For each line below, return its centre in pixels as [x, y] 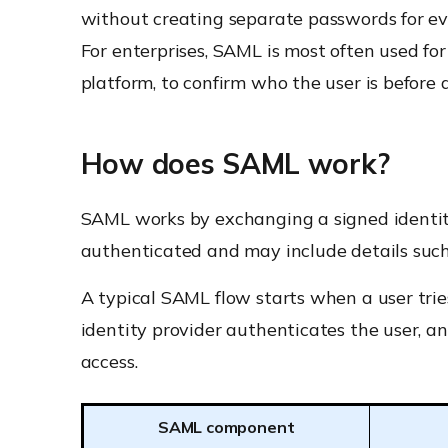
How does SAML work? [235, 163]
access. [109, 361]
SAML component [226, 427]
